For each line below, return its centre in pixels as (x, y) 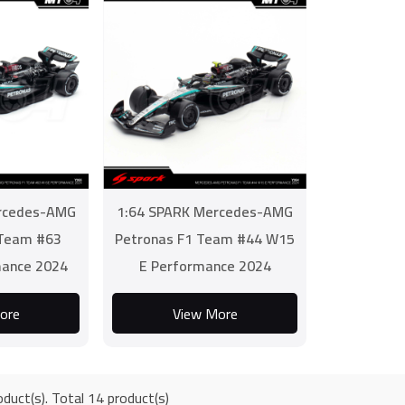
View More (205, 313)
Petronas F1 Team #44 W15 (205, 239)
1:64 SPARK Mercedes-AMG (205, 212)
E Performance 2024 (205, 266)
